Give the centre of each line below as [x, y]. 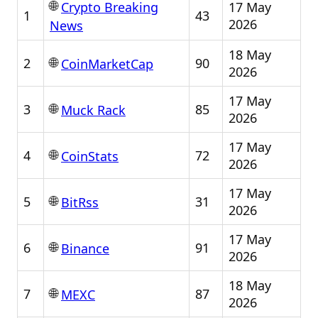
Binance [85, 249]
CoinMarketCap [107, 64]
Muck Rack [93, 110]
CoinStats [90, 157]
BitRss [80, 203]
